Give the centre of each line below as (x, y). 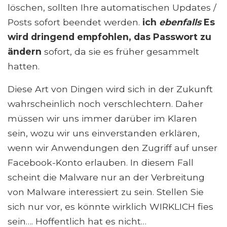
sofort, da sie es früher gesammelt (120, 52)
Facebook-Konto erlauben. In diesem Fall (101, 163)
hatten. (24, 66)
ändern (25, 52)
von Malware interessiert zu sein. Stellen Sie (106, 192)
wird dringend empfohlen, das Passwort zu (109, 37)
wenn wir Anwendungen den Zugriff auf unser (112, 148)
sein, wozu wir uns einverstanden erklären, (104, 133)
